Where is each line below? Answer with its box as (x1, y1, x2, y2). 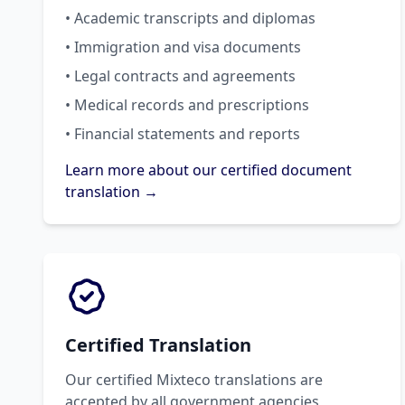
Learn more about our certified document (65, 159, 352, 180)
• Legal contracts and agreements (65, 65, 296, 86)
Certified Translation (65, 332, 251, 357)
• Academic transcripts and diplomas (65, 7, 316, 28)
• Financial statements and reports (65, 123, 300, 144)
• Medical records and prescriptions (65, 94, 309, 115)
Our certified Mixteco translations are (65, 369, 323, 390)
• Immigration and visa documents (65, 36, 301, 57)
